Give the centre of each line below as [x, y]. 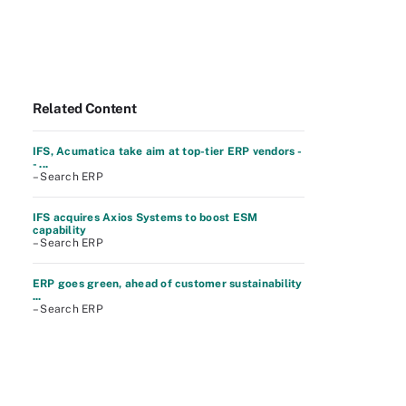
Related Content [85, 108]
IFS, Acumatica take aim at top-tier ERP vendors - [167, 151]
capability [60, 230]
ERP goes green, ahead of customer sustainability [168, 284]
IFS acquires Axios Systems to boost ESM [145, 217]
